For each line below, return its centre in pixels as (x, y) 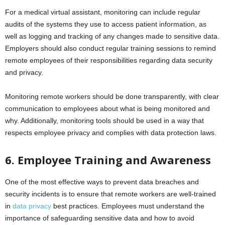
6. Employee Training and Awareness (108, 160)
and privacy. (24, 72)
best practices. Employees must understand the (128, 206)
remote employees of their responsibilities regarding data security (109, 60)
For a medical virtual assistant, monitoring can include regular (103, 12)
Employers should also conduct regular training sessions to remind (110, 48)
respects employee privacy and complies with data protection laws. (111, 133)
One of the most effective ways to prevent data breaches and (102, 182)
